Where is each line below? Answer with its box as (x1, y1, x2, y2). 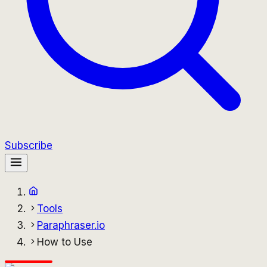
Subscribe (5, 139, 52, 151)
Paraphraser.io (37, 219, 105, 231)
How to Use (37, 236, 92, 248)
